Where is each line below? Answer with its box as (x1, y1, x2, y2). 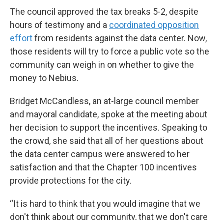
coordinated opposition (109, 20, 199, 30)
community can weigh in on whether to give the (10, 59, 194, 70)
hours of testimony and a (10, 20, 109, 30)
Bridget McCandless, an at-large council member (10, 96, 199, 106)
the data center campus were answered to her (10, 149, 190, 159)
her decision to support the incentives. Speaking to (10, 122, 207, 133)
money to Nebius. (10, 73, 79, 83)
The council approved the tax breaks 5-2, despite (10, 6, 198, 17)
